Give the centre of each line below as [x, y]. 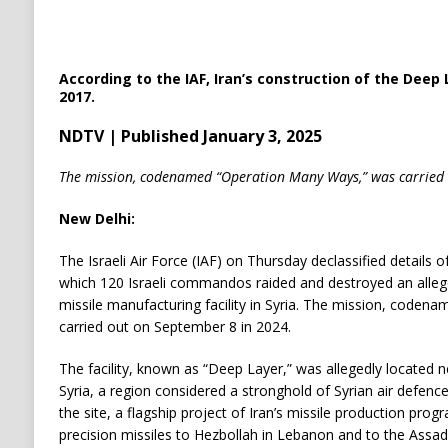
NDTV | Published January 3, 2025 [190, 136]
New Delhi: [96, 218]
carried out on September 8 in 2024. [174, 326]
